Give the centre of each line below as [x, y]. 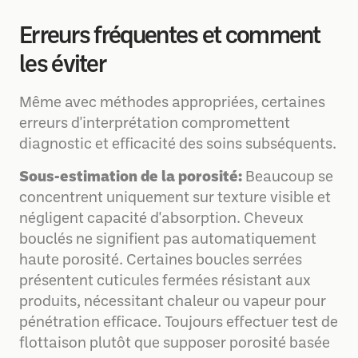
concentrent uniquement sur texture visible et [175, 199]
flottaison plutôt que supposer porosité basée [175, 344]
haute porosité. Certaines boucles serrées [161, 261]
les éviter [63, 66]
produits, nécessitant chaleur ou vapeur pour [173, 302]
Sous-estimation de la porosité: [131, 178]
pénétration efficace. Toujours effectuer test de [179, 323]
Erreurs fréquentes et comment [170, 37]
